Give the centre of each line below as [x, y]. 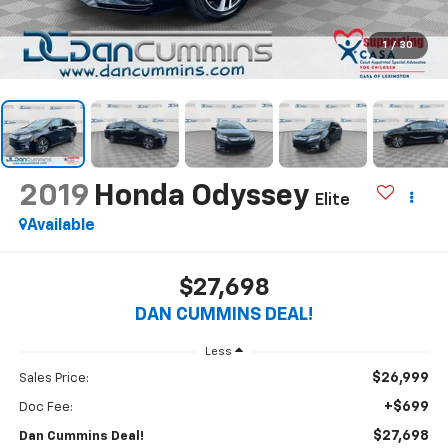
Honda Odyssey [201, 196]
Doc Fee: [45, 408]
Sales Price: [53, 379]
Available [60, 225]
